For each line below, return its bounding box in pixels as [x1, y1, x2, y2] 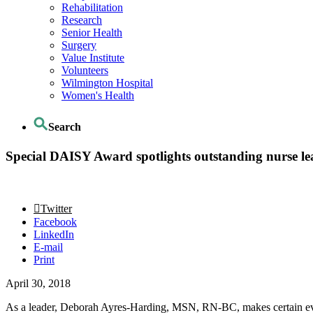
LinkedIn [34, 228, 74, 241]
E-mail [34, 241, 63, 254]
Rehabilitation [61, 1, 123, 14]
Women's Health [61, 89, 134, 102]
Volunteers [61, 64, 108, 77]
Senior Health [61, 27, 122, 39]
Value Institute [61, 52, 124, 64]
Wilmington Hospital [61, 77, 153, 89]
